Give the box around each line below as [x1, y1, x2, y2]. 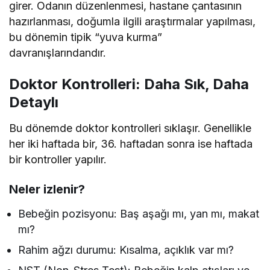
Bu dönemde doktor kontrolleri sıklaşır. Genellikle [9, 122, 252, 135]
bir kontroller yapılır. [9, 153, 107, 166]
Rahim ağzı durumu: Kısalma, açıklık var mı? [18, 243, 234, 257]
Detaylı [9, 93, 58, 111]
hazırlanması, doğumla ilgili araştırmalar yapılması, [9, 15, 256, 28]
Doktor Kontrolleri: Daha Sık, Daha [9, 75, 249, 93]
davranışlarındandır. [9, 46, 106, 60]
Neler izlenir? [9, 182, 85, 197]
